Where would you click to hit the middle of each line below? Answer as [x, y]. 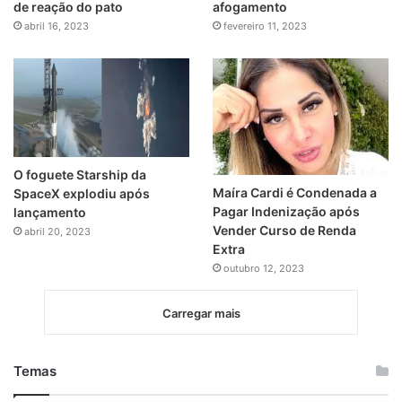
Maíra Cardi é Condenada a [294, 193]
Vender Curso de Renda [284, 231]
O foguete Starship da [80, 175]
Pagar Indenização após [286, 212]
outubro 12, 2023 [263, 269]
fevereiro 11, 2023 [265, 26]
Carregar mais [201, 314]
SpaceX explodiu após [82, 194]
